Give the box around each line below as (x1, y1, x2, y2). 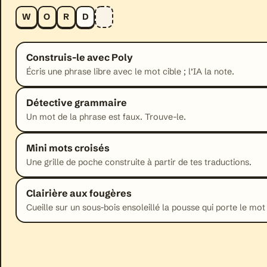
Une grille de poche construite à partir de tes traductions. (26, 157, 252, 168)
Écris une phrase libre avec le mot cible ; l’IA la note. (26, 66, 234, 77)
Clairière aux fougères (26, 187, 132, 200)
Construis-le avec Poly (26, 51, 133, 64)
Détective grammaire (26, 97, 127, 109)
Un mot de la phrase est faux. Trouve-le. (26, 111, 186, 123)
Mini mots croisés (26, 142, 110, 154)
